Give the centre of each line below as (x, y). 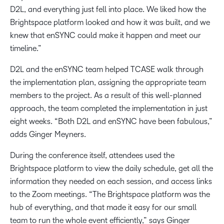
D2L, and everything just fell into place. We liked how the (108, 9)
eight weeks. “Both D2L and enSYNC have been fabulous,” (111, 121)
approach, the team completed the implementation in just (109, 108)
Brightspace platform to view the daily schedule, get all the (111, 168)
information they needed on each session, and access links (111, 181)
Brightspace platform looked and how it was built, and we (110, 22)
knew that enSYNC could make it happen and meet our (105, 35)
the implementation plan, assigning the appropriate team (108, 82)
